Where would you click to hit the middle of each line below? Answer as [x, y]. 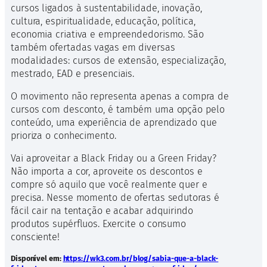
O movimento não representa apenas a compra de [120, 96]
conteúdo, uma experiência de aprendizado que [114, 122]
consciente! [35, 237]
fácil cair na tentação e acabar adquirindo [102, 211]
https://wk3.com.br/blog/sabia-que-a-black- [141, 259]
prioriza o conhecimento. [63, 135]
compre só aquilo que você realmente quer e [109, 184]
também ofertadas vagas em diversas [93, 47]
